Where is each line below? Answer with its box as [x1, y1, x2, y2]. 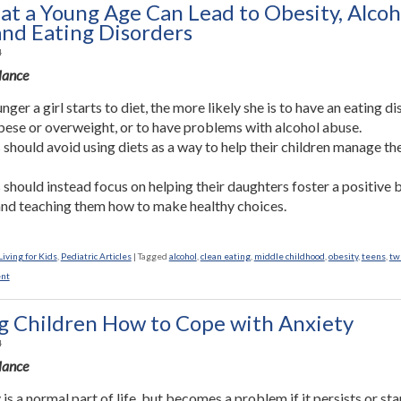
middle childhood [253, 251, 325, 261]
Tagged [137, 251, 167, 261]
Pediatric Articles [60, 251, 132, 261]
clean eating [200, 251, 251, 261]
